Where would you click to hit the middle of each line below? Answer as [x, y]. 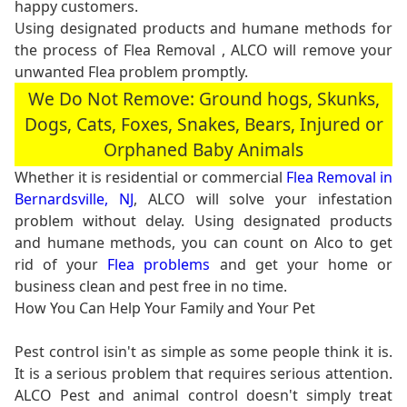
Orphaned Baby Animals [203, 149]
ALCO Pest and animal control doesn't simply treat [203, 395]
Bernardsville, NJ [74, 199]
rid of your [61, 264]
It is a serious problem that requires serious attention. [203, 373]
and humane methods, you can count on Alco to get [203, 242]
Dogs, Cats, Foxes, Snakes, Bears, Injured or [203, 124]
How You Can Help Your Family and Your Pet [165, 308]
